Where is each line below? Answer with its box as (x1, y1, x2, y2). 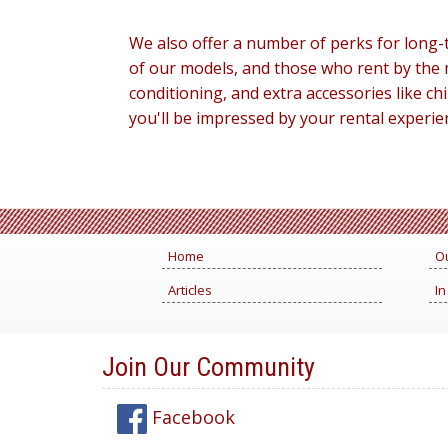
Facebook (147, 404, 235, 429)
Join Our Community (102, 352, 315, 382)
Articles (168, 281, 212, 299)
